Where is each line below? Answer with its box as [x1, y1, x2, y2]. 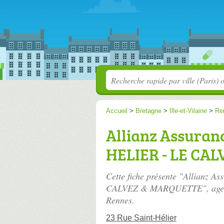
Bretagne [135, 107, 161, 114]
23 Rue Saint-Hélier [106, 213, 176, 222]
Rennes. [106, 194, 134, 206]
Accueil [106, 107, 127, 114]
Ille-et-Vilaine [169, 107, 207, 114]
